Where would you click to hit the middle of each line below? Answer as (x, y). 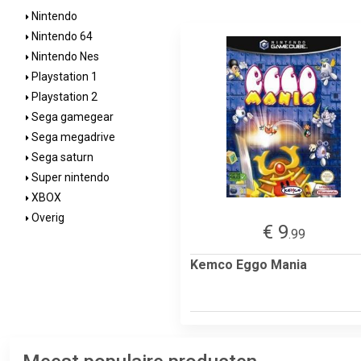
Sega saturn (61, 157)
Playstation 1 (63, 77)
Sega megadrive (72, 137)
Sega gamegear (71, 117)
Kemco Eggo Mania (249, 264)
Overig (47, 218)
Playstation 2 (63, 97)
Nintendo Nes (64, 56)
